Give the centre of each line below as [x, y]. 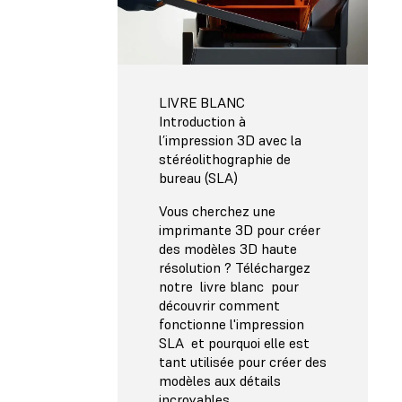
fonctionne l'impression [232, 324]
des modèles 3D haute [228, 249]
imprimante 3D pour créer [240, 230]
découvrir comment [219, 306]
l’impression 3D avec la [230, 140]
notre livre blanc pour [229, 287]
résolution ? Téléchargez [235, 268]
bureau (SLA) [198, 178]
